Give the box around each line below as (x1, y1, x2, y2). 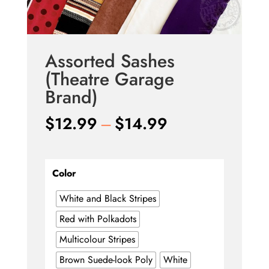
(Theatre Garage (44, 65, 174, 92)
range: (166, 129, 210, 153)
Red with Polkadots (59, 212, 136, 226)
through (166, 165, 219, 189)
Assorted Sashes (44, 47, 175, 74)
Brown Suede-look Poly (59, 253, 153, 267)
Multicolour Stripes (59, 232, 135, 247)
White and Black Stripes (59, 192, 156, 206)
